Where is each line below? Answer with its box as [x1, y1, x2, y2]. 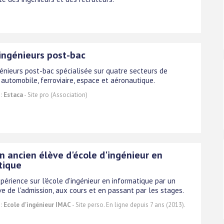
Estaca [3, 90, 23, 99]
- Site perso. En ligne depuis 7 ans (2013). [71, 200, 185, 209]
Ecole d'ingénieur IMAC [3, 200, 71, 209]
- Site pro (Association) [23, 90, 87, 99]
